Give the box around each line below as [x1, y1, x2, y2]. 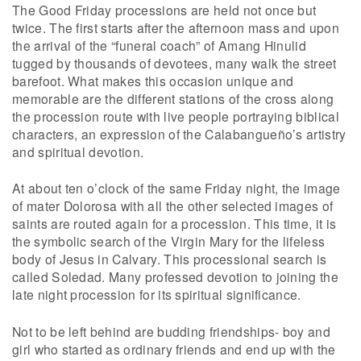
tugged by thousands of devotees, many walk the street [12, 53, 337, 72]
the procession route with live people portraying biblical [12, 106, 339, 125]
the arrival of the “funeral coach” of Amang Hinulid [12, 35, 307, 54]
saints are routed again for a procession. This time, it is [12, 214, 337, 233]
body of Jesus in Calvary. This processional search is [12, 250, 327, 268]
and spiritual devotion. [12, 142, 144, 160]
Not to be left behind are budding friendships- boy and [12, 322, 331, 340]
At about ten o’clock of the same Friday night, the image [12, 179, 341, 197]
